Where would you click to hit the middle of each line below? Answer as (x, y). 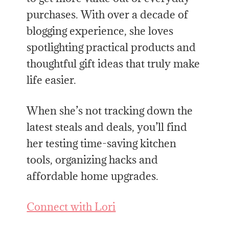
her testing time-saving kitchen (102, 144)
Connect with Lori (71, 207)
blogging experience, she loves (100, 31)
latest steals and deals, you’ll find (107, 127)
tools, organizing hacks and (93, 160)
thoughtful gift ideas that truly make (113, 64)
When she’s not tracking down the (110, 111)
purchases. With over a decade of (108, 15)
